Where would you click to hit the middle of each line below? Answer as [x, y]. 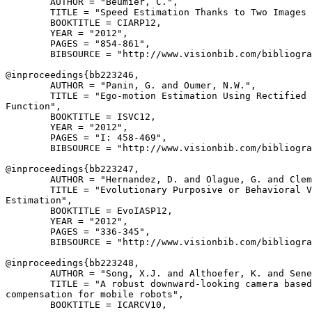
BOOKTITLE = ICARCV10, [86, 305]
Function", [33, 106]
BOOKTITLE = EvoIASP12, [89, 211]
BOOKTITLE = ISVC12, [81, 117]
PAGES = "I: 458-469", [86, 138]
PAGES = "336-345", [78, 232]
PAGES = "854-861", [78, 44]
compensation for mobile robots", [95, 294]
